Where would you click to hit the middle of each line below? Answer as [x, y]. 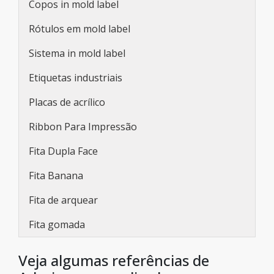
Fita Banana [56, 176]
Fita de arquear [63, 200]
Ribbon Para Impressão [83, 127]
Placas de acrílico [67, 102]
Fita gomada [57, 224]
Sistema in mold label [77, 53]
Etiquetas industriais [76, 78]
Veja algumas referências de [114, 260]
